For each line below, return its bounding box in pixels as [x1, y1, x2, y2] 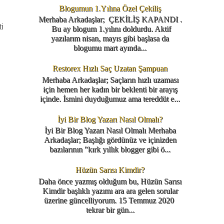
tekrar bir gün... [85, 205, 134, 214]
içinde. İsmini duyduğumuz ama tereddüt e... [40, 94, 180, 103]
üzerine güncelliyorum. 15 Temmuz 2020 [44, 195, 176, 204]
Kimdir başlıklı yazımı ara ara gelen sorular [42, 186, 178, 195]
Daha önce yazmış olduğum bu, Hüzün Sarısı [38, 176, 181, 185]
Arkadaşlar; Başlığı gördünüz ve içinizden [43, 135, 176, 144]
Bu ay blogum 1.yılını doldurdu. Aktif [49, 24, 171, 33]
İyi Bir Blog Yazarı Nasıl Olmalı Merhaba [44, 126, 176, 135]
